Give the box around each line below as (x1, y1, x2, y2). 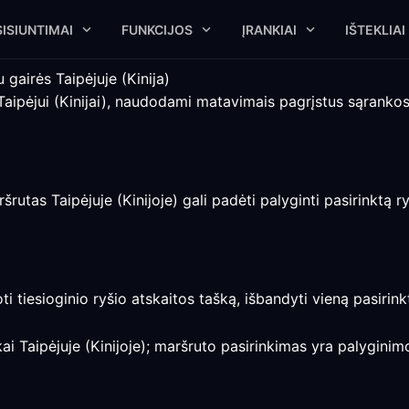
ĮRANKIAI (241, 21, 297, 37)
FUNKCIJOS (121, 21, 194, 37)
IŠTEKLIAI (344, 21, 405, 37)
